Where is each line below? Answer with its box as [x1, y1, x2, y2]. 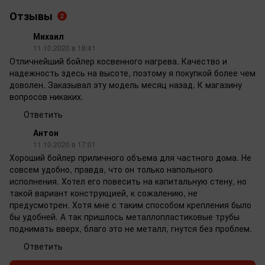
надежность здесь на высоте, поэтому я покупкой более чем [9, 67, 256, 79]
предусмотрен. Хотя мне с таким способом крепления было [9, 199, 251, 211]
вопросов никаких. [9, 91, 83, 103]
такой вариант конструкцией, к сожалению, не [9, 187, 198, 199]
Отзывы [9, 8, 53, 24]
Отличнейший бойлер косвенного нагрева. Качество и [9, 55, 227, 67]
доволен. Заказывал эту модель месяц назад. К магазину [9, 79, 242, 91]
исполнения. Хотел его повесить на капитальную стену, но [9, 175, 247, 188]
